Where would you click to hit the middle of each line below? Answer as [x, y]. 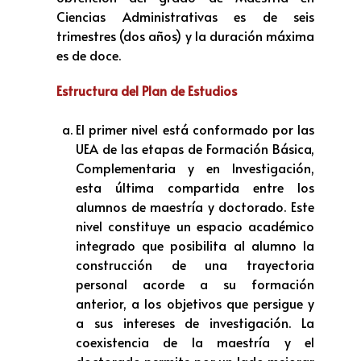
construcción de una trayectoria [195, 265]
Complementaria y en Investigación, [195, 168]
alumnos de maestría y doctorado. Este [195, 207]
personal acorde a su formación [195, 284]
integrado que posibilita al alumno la [195, 245]
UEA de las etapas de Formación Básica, [195, 149]
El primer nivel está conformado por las [195, 129]
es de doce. [89, 54]
